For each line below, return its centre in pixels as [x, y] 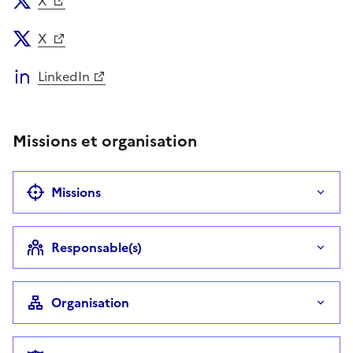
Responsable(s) [97, 247]
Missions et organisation [105, 141]
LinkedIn [64, 76]
